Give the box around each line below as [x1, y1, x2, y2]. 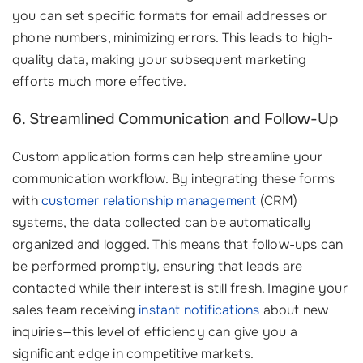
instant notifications [139, 301, 260, 318]
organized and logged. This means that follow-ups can [12, 236, 344, 253]
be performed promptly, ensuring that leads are [12, 258, 303, 275]
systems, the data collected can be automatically [12, 214, 312, 231]
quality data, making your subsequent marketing [12, 51, 307, 68]
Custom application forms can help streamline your [12, 148, 322, 165]
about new [259, 301, 329, 318]
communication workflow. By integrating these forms [12, 170, 335, 187]
